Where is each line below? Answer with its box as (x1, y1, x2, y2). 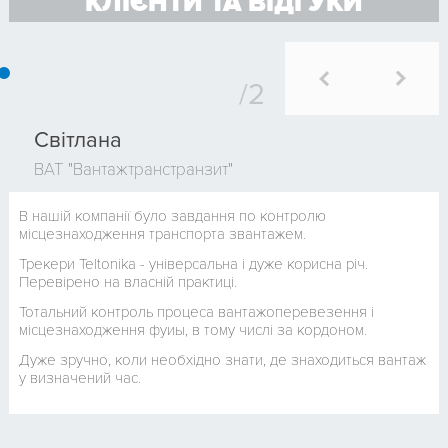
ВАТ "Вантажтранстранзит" (34, 159, 233, 181)
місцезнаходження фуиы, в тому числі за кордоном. (19, 321, 367, 340)
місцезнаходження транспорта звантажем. (19, 225, 306, 244)
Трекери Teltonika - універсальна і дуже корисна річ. (19, 255, 368, 274)
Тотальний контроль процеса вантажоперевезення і (19, 303, 374, 322)
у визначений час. (19, 369, 141, 388)
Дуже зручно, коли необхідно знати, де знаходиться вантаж (19, 351, 426, 370)
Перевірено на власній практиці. (19, 273, 237, 292)
